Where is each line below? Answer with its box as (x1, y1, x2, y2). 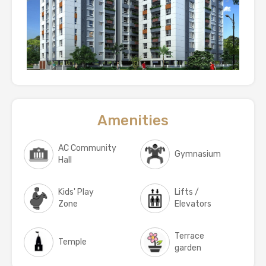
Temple (58, 237, 87, 248)
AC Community (58, 143, 116, 154)
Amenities (97, 112, 169, 129)
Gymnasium (175, 149, 221, 160)
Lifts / (175, 187, 199, 198)
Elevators (175, 199, 211, 210)
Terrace (175, 231, 204, 242)
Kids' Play (58, 187, 94, 198)
